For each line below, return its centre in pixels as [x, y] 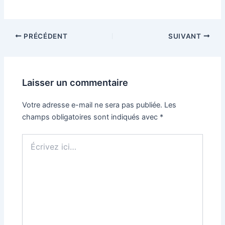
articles [15, 60]
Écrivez [34, 139]
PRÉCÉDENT [45, 36]
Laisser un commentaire [75, 83]
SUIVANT [186, 36]
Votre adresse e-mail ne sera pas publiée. [92, 105]
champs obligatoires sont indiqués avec [91, 117]
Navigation [22, 35]
